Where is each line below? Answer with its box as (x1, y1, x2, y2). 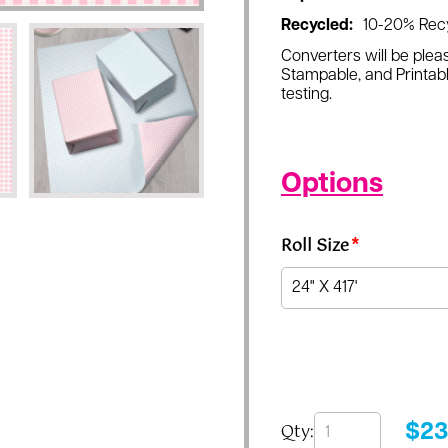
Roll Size (281, 233, 349, 260)
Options (281, 171, 383, 199)
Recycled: (281, 18, 353, 34)
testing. (281, 87, 332, 103)
